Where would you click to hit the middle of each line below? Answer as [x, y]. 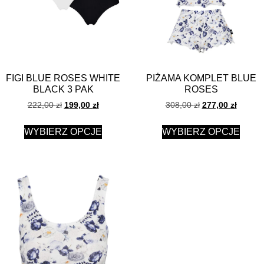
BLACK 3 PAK [63, 90]
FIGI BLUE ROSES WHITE [63, 78]
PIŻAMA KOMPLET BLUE [201, 78]
